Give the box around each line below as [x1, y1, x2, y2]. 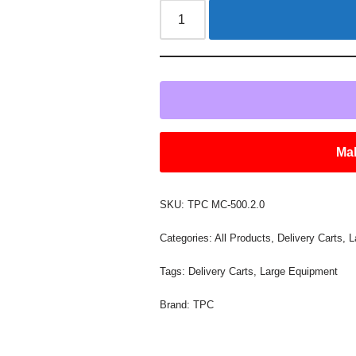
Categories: [160, 232, 215, 244]
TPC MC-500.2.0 [188, 199, 265, 211]
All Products [215, 232, 272, 244]
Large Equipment [260, 265, 339, 277]
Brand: [160, 299, 194, 311]
